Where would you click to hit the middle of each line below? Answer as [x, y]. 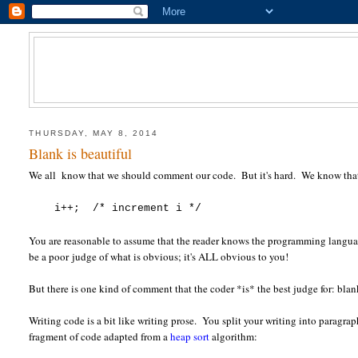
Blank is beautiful [81, 154]
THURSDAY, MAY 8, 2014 [94, 133]
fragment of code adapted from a [100, 337]
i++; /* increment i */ [115, 209]
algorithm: [234, 337]
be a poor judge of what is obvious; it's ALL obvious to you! [159, 257]
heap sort [190, 337]
